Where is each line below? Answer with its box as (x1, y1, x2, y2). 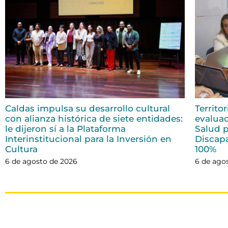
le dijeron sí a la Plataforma (5, 123, 126, 134)
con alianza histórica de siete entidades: (5, 113, 183, 124)
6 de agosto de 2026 (5, 156, 77, 166)
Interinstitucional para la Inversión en (5, 133, 172, 144)
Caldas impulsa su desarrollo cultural (5, 103, 170, 113)
